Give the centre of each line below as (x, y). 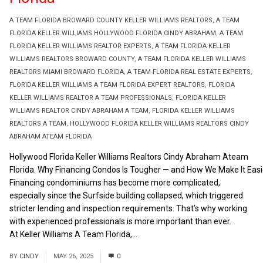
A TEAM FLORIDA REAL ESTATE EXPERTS (189, 72)
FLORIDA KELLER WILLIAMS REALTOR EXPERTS (80, 46)
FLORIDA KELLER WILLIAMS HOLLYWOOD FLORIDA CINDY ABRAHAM (113, 33)
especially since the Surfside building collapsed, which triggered (126, 195)
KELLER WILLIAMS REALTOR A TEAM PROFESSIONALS (91, 98)
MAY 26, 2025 (73, 256)
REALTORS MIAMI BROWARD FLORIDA (67, 72)
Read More (159, 234)
